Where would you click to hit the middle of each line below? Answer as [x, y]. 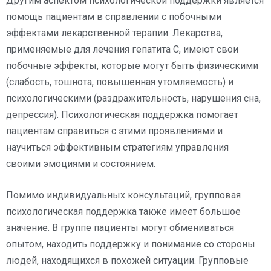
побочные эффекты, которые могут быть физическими [132, 65]
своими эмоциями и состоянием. [81, 163]
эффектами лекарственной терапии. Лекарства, [114, 33]
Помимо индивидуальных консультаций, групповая [123, 195]
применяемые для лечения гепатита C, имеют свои [122, 49]
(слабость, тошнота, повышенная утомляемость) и [120, 82]
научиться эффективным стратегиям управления [117, 147]
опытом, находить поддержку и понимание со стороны [131, 244]
